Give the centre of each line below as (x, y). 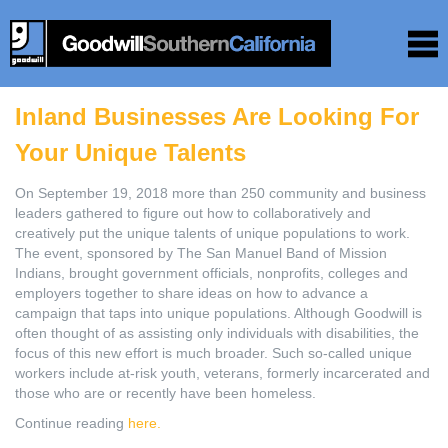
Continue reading (71, 423)
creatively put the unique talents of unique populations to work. (214, 233)
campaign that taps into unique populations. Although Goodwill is (218, 313)
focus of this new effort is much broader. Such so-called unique (213, 353)
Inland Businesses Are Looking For (217, 116)
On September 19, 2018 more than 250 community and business (220, 193)
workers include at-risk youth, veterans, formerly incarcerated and (222, 373)
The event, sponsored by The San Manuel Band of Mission (201, 253)
